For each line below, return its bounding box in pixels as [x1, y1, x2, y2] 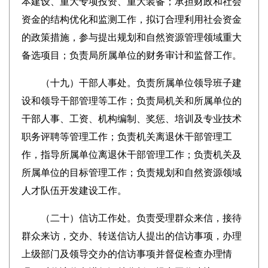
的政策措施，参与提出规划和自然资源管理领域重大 [21, 32, 242, 42]
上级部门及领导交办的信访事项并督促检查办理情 [21, 249, 232, 259]
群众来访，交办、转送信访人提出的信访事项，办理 [21, 231, 242, 241]
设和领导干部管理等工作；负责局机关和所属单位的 [21, 96, 242, 106]
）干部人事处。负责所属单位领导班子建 [69, 78, 242, 88]
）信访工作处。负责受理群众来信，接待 [69, 213, 242, 223]
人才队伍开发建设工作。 [21, 185, 127, 196]
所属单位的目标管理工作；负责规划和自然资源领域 [21, 167, 242, 178]
